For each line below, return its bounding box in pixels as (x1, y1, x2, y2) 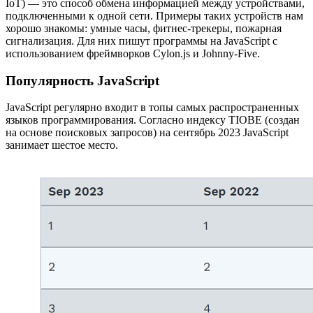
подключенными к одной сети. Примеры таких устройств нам (6, 10, 303, 22)
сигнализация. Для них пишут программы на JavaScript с (6, 35, 277, 47)
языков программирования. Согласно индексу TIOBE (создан (6, 114, 300, 126)
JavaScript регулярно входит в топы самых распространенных (6, 101, 299, 114)
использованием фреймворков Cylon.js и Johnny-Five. (6, 48, 260, 59)
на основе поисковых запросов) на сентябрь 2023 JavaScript (6, 126, 289, 139)
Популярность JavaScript (6, 73, 159, 88)
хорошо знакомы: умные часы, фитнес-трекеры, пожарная (6, 22, 282, 34)
